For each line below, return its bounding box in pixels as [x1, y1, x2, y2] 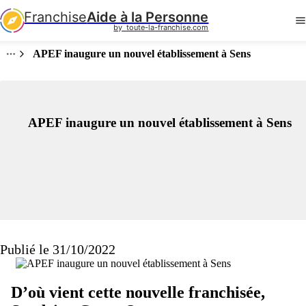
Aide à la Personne [87, 8, 209, 25]
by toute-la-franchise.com [113, 22, 209, 32]
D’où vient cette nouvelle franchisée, [11, 283, 265, 301]
